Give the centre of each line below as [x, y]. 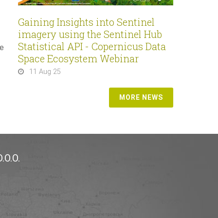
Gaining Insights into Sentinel [86, 22]
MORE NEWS [141, 97]
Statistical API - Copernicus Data [92, 46]
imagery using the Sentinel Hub [90, 34]
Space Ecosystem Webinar [78, 58]
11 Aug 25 [45, 72]
